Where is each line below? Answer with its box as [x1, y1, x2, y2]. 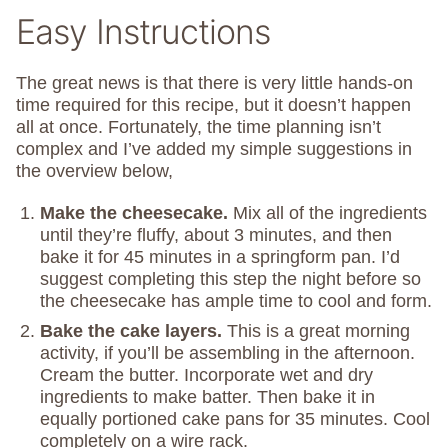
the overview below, [16, 161, 178, 182]
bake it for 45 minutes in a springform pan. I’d [40, 247, 400, 268]
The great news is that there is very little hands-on [16, 73, 413, 94]
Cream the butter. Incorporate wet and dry [40, 365, 373, 386]
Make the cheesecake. [40, 203, 233, 224]
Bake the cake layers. [40, 321, 227, 342]
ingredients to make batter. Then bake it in [40, 387, 375, 408]
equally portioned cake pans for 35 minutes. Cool [40, 409, 430, 430]
